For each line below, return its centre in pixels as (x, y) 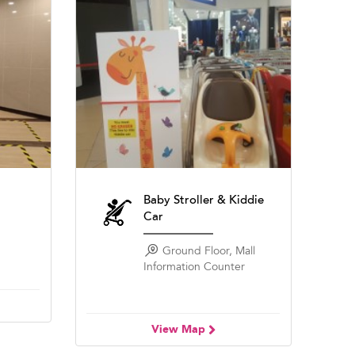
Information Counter (195, 266)
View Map (179, 330)
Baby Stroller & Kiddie (204, 199)
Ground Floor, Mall (209, 250)
